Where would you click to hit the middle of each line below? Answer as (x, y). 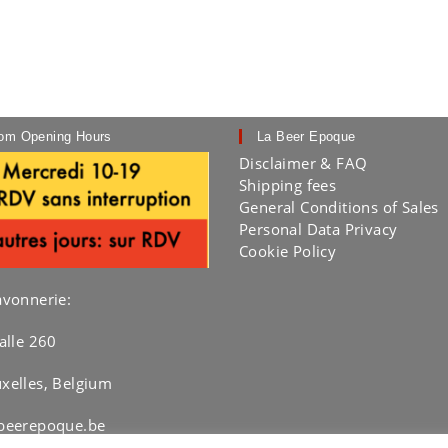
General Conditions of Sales (339, 207)
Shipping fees (288, 185)
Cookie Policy (288, 251)
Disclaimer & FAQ (303, 163)
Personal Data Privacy (318, 229)
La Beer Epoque (306, 137)
